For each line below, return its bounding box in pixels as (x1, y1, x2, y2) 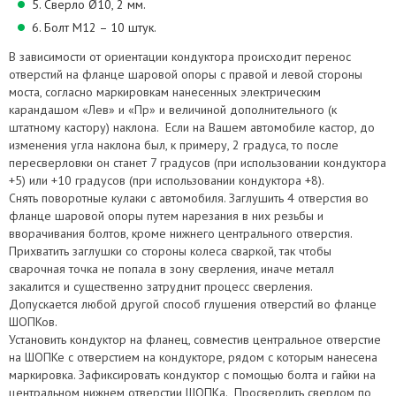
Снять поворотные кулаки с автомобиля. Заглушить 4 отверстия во (9, 190, 369, 206)
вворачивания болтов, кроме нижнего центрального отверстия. (9, 225, 352, 241)
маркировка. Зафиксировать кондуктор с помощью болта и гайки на (9, 367, 376, 383)
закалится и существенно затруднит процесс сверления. (9, 278, 313, 294)
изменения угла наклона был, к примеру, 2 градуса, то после (9, 137, 339, 153)
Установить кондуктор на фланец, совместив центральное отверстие (9, 331, 381, 347)
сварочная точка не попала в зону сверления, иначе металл (9, 261, 334, 277)
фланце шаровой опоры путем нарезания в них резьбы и (9, 208, 324, 224)
